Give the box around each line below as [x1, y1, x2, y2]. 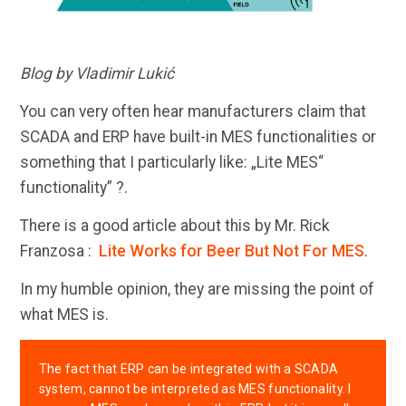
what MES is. [19, 304, 109, 324]
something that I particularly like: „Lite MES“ [19, 152, 324, 171]
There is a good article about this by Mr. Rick [19, 216, 330, 235]
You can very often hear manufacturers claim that [19, 101, 366, 121]
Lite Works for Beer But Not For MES [98, 241, 364, 260]
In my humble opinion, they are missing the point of [19, 279, 374, 298]
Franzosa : [19, 241, 99, 260]
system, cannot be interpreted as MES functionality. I [38, 381, 352, 396]
